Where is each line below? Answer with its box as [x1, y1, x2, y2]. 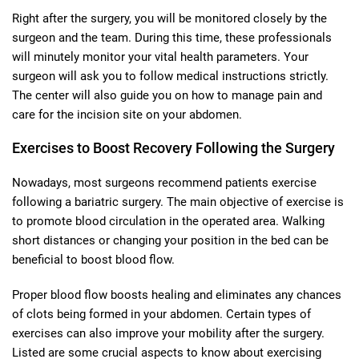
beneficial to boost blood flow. [12, 252, 175, 267]
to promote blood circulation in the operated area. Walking [12, 213, 325, 228]
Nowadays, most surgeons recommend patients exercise [12, 175, 317, 190]
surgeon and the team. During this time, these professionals [12, 30, 332, 45]
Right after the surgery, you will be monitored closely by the [12, 10, 327, 26]
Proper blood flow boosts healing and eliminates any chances [12, 287, 341, 302]
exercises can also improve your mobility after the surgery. [12, 325, 325, 341]
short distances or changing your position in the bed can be [12, 232, 329, 248]
